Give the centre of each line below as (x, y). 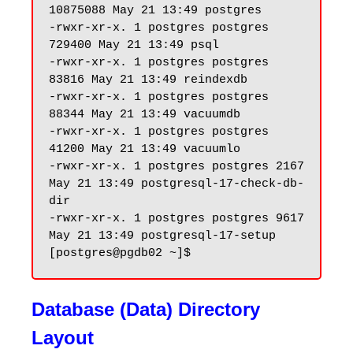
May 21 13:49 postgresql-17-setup (162, 236)
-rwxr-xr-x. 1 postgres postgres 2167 (176, 167)
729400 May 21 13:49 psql (134, 45)
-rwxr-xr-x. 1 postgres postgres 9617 (176, 219)
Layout (63, 338)
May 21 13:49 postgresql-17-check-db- (176, 184)
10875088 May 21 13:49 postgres (155, 11)
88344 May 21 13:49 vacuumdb (145, 115)
